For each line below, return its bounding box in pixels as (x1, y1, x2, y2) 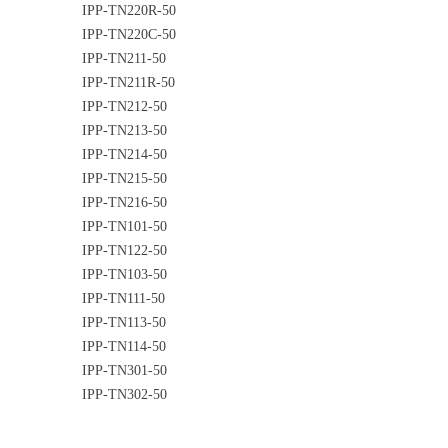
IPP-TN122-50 (82, 243, 167, 258)
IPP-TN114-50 (82, 339, 166, 354)
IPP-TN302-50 (82, 387, 167, 402)
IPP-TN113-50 (82, 315, 166, 330)
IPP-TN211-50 (82, 51, 166, 66)
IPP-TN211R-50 (82, 75, 175, 90)
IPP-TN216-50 (82, 195, 167, 210)
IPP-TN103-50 (82, 267, 167, 282)
